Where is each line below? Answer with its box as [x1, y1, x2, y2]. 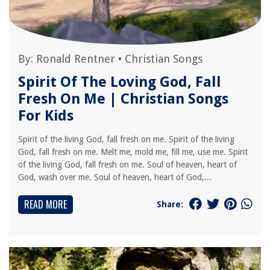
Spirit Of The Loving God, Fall [18, 74, 221, 90]
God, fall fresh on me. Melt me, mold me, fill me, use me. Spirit [18, 147, 248, 157]
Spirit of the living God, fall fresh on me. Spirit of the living [18, 134, 234, 144]
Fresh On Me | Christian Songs [18, 90, 228, 107]
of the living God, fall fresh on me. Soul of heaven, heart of [18, 160, 237, 169]
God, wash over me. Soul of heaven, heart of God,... [18, 172, 212, 182]
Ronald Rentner [36, 52, 115, 65]
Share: [157, 199, 183, 209]
